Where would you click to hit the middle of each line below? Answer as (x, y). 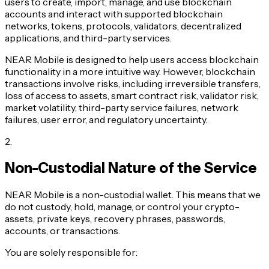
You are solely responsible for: (71, 252)
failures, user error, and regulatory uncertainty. (106, 119)
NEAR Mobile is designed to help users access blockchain (132, 59)
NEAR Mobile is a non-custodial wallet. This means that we (133, 194)
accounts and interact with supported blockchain (114, 14)
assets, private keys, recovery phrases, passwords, (115, 218)
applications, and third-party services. (88, 38)
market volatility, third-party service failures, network (122, 107)
